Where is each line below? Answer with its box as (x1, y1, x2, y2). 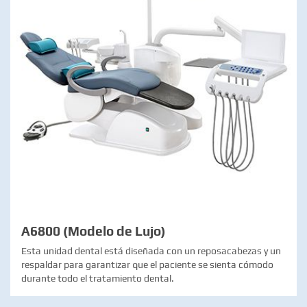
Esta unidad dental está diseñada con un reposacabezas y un (21, 245, 281, 256)
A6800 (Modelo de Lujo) (21, 223, 166, 238)
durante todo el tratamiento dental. (21, 272, 174, 284)
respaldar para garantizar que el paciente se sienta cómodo (21, 258, 273, 270)
